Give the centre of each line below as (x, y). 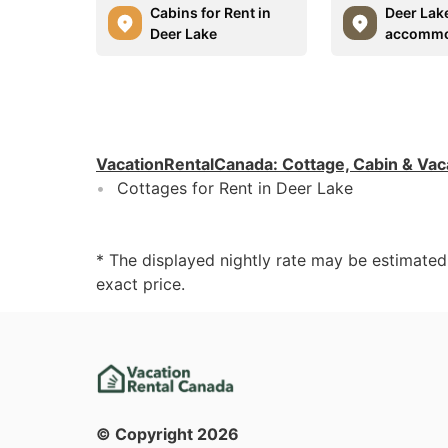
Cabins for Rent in (210, 12)
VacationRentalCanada (184, 163)
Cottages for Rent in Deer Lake (235, 187)
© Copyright (146, 433)
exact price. (140, 283)
